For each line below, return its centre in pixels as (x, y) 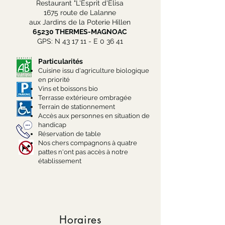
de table (88, 134)
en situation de (127, 116)
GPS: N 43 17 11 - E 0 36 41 (80, 41)
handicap (52, 125)
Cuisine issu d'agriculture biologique (94, 71)
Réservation (56, 134)
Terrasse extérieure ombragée (85, 98)
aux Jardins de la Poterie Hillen (80, 22)
